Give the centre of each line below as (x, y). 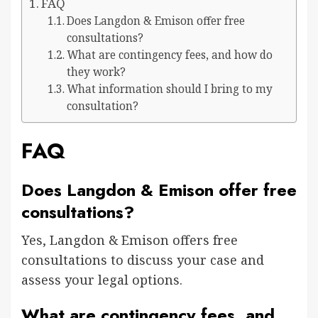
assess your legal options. (102, 279)
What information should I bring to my (169, 89)
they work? (96, 72)
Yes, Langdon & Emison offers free (130, 240)
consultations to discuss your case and (143, 259)
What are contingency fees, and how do (169, 55)
